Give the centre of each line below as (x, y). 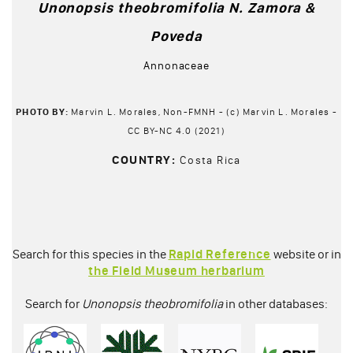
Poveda (176, 37)
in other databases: (275, 304)
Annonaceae (176, 66)
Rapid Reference (219, 255)
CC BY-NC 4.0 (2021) (176, 131)
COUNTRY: (146, 160)
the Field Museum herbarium (176, 271)
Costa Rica (210, 161)
